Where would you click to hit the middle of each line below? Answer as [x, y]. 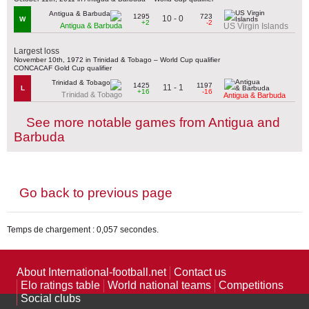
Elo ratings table [60, 286]
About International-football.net [91, 272]
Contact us [200, 272]
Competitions [251, 286]
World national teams [159, 286]
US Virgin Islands [256, 26]
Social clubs [51, 299]
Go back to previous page [96, 192]
